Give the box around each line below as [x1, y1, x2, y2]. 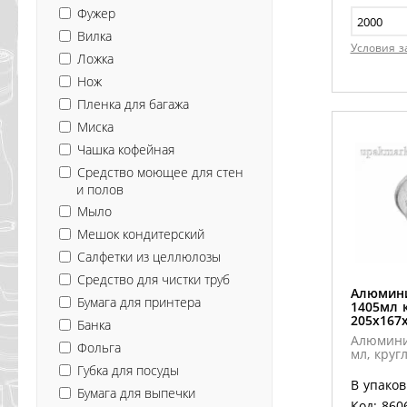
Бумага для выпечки [77, 383, 195, 402]
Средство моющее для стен [77, 163, 243, 181]
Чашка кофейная [77, 140, 174, 158]
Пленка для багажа [77, 94, 189, 113]
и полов [76, 180, 124, 198]
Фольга [77, 338, 121, 356]
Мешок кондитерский [77, 224, 204, 243]
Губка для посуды [77, 361, 179, 379]
